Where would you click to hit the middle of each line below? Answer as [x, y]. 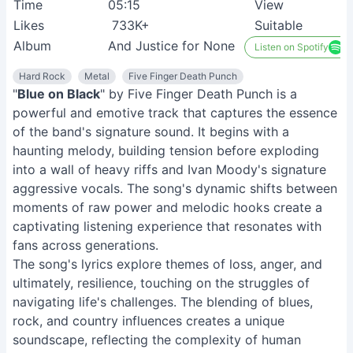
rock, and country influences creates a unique [149, 321]
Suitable [279, 25]
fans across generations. [85, 245]
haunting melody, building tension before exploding [166, 150]
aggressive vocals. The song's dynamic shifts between [175, 188]
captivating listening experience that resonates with [167, 226]
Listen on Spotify [292, 47]
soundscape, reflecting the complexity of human [157, 340]
